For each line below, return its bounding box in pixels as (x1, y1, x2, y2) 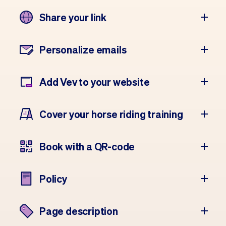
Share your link (39, 11, 106, 24)
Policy (39, 172, 67, 185)
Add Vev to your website (39, 75, 150, 88)
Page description (39, 204, 118, 217)
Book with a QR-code (39, 140, 135, 153)
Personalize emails (39, 43, 127, 56)
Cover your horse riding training (39, 107, 183, 121)
